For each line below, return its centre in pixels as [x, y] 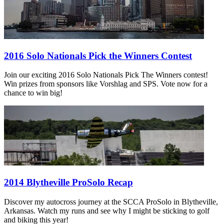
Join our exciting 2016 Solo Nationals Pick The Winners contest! [106, 75]
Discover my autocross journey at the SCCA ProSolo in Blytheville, [111, 201]
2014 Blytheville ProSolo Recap [68, 182]
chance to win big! [33, 93]
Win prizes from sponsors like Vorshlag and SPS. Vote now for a [106, 84]
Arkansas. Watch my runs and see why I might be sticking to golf [107, 210]
